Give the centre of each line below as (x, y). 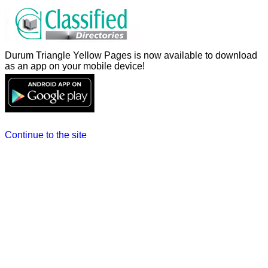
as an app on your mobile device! (75, 66)
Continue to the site (46, 135)
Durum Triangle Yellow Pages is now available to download (131, 55)
